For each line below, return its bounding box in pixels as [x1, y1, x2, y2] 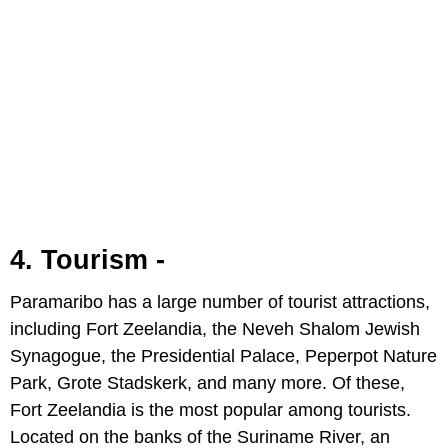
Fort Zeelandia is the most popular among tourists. [10, 400, 411, 421]
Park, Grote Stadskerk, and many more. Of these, [10, 373, 405, 394]
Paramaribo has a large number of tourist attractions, [10, 292, 430, 313]
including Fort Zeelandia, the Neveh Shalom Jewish [10, 319, 420, 340]
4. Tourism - [10, 245, 165, 276]
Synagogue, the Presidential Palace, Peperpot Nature [10, 346, 437, 367]
